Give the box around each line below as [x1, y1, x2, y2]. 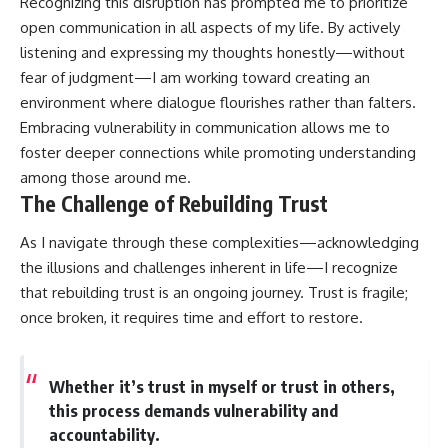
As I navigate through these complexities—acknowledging [20, 233, 419, 253]
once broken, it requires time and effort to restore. [20, 308, 363, 328]
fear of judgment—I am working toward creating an [20, 67, 370, 87]
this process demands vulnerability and [48, 400, 338, 421]
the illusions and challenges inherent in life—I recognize [20, 258, 398, 278]
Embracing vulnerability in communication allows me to [20, 117, 390, 137]
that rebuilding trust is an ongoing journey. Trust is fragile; [20, 283, 408, 303]
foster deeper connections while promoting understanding [20, 142, 416, 162]
